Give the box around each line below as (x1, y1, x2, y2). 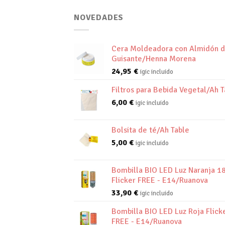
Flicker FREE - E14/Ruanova (111, 175, 208, 186)
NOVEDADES (74, 12, 124, 23)
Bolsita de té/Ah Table (111, 125, 189, 136)
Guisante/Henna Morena (111, 54, 196, 64)
